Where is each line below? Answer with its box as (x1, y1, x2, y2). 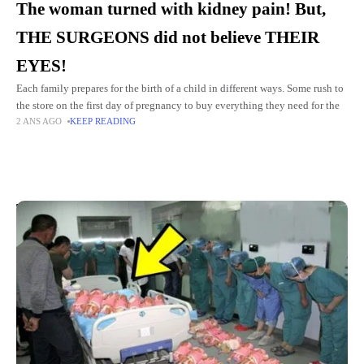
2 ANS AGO (16, 116, 63, 127)
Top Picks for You (16, 201, 128, 218)
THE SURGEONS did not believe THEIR (16, 28, 319, 48)
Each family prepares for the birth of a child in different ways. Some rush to (16, 83, 344, 95)
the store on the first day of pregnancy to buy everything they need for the (16, 100, 340, 112)
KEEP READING (70, 116, 136, 127)
